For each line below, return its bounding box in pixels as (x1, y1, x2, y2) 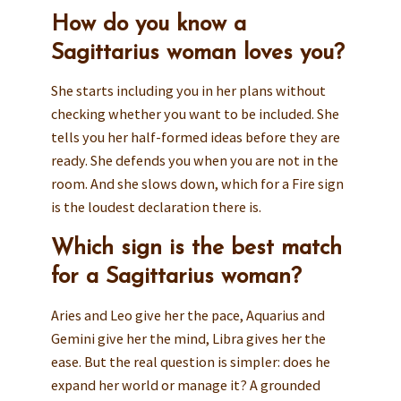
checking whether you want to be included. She (50, 105, 339, 124)
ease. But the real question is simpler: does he (50, 352, 330, 371)
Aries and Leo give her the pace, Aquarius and (50, 305, 325, 324)
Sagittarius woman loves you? (50, 41, 345, 64)
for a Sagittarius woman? (50, 266, 302, 289)
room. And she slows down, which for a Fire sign (50, 175, 344, 193)
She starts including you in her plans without (50, 81, 326, 100)
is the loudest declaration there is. (50, 198, 261, 217)
